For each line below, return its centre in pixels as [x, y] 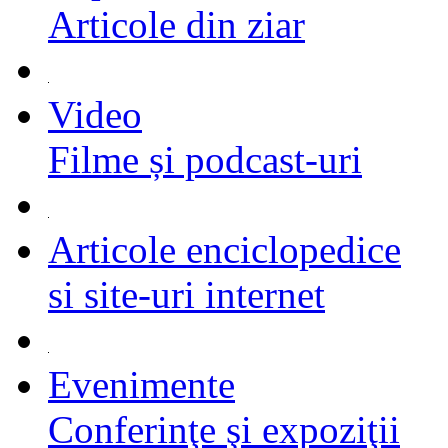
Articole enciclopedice [224, 249]
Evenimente [141, 384]
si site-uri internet [186, 294]
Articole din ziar [176, 24]
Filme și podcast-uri [205, 159]
